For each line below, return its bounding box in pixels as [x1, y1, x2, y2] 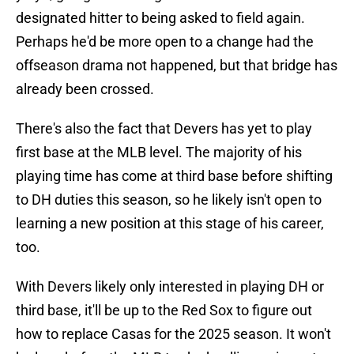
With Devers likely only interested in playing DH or [16, 278, 324, 296]
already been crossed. [16, 81, 154, 98]
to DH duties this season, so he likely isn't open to [16, 191, 322, 209]
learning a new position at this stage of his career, [16, 215, 324, 232]
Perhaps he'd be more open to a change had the [16, 33, 314, 51]
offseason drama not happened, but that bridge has [16, 57, 337, 74]
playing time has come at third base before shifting [16, 168, 333, 185]
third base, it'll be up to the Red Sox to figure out [16, 302, 312, 319]
